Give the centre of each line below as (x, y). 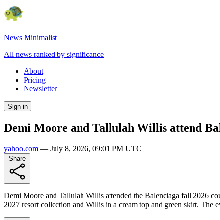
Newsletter (40, 89)
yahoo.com (21, 148)
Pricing (35, 80)
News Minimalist (30, 38)
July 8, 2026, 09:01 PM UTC (96, 148)
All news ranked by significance (54, 54)
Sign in (18, 106)
